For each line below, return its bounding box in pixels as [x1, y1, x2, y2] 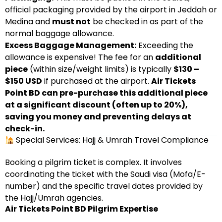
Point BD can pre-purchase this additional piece [5, 87, 208, 99]
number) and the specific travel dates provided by [5, 180, 203, 192]
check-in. [5, 123, 45, 134]
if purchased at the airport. [42, 75, 151, 87]
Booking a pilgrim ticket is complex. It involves [5, 157, 182, 168]
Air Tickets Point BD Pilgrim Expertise [5, 203, 158, 215]
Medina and [5, 16, 52, 27]
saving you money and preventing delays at [5, 111, 191, 122]
